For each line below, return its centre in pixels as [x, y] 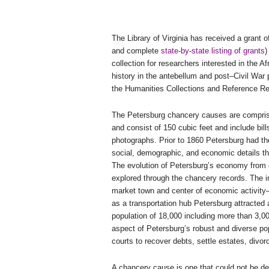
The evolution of [141, 166]
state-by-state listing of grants [213, 51]
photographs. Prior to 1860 [159, 141]
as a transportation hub [153, 204]
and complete [136, 51]
